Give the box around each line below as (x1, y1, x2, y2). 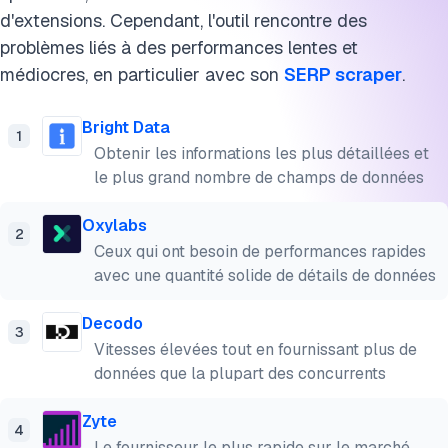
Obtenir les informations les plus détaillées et (94, 143, 429, 164)
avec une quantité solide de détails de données (94, 265, 436, 286)
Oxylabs (82, 215, 147, 236)
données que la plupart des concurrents (94, 363, 386, 384)
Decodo (82, 313, 143, 334)
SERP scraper (284, 63, 402, 86)
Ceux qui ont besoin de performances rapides (94, 241, 426, 262)
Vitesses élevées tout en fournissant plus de (94, 339, 417, 360)
